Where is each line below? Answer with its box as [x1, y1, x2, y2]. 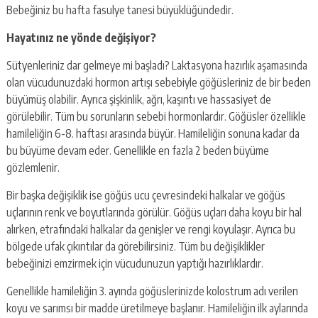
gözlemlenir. [6, 160, 60, 175]
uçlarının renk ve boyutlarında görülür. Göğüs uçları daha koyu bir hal [6, 204, 302, 219]
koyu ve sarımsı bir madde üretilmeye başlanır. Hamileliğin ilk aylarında [6, 300, 308, 315]
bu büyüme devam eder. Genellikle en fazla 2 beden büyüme [6, 143, 269, 158]
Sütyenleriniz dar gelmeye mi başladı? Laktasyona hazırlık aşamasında [6, 57, 307, 72]
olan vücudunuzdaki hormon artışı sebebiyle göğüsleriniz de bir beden [6, 75, 311, 89]
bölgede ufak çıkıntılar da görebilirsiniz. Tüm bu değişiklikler [6, 238, 265, 253]
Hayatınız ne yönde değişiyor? [6, 30, 156, 45]
